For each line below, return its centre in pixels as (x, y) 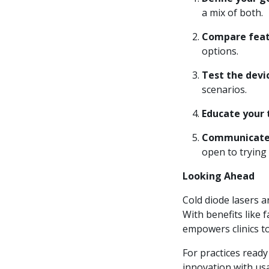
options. (220, 51)
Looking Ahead (219, 176)
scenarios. (224, 89)
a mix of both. (232, 13)
